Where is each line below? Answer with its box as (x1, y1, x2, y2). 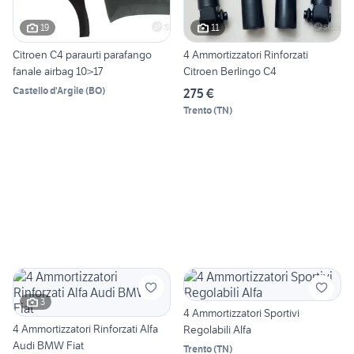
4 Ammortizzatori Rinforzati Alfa (13, 321, 158, 336)
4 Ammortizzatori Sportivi (183, 305, 299, 320)
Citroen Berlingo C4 (183, 63, 277, 78)
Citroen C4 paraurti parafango (13, 47, 152, 62)
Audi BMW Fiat (13, 337, 84, 352)
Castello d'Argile (13, 84, 84, 96)
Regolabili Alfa (183, 322, 251, 337)
